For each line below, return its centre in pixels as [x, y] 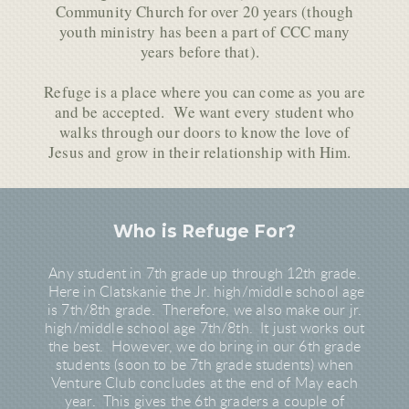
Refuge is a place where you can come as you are [204, 91]
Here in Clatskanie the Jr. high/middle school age [204, 293]
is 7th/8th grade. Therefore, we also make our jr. [204, 311]
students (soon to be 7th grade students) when [204, 366]
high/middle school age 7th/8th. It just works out [204, 329]
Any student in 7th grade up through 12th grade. [204, 274]
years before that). [204, 51]
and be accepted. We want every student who [204, 111]
